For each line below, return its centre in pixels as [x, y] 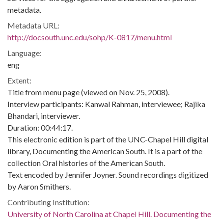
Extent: [19, 80]
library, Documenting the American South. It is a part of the [105, 151]
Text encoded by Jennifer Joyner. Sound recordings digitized [108, 175]
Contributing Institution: [48, 202]
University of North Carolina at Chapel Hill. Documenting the [109, 214]
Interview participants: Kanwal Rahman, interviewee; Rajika [106, 104]
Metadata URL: [33, 25]
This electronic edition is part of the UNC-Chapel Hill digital [108, 139]
